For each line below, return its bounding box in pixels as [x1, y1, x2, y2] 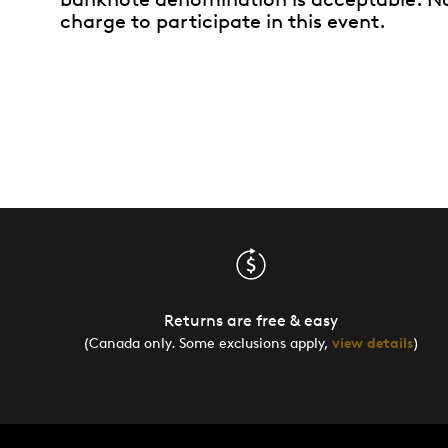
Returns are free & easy [163, 311, 338, 331]
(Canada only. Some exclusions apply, [82, 334, 332, 352]
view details [331, 334, 413, 352]
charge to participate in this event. [60, 8, 386, 33]
